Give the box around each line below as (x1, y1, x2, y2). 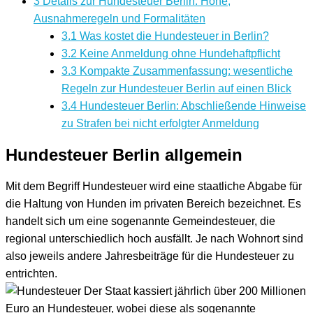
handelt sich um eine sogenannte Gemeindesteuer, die (6, 215, 275, 228)
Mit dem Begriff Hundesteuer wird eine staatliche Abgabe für (6, 180, 302, 193)
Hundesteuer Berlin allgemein (6, 145, 242, 165)
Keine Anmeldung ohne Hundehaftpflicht (77, 48, 280, 60)
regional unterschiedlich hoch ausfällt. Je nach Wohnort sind (6, 233, 303, 245)
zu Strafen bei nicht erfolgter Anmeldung (61, 117, 259, 130)
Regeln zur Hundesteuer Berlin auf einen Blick (61, 82, 291, 95)
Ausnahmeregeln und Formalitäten (34, 13, 205, 25)
